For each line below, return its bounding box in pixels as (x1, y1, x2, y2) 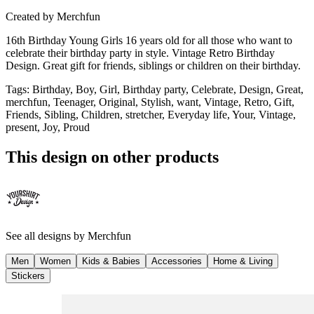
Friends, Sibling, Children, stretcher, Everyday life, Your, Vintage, (6, 108, 296, 121)
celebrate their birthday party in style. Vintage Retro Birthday (6, 46, 275, 59)
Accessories (151, 255, 202, 266)
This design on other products (6, 147, 219, 166)
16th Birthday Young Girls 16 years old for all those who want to (6, 34, 292, 46)
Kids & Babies (82, 255, 140, 266)
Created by (6, 10, 54, 22)
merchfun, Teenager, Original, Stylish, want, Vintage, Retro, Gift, (6, 95, 294, 108)
